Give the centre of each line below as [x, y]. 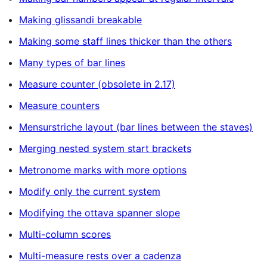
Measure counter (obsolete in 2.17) [97, 84]
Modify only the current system [90, 191]
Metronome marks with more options [103, 170]
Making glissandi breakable [80, 20]
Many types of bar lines [72, 63]
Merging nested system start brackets [105, 148]
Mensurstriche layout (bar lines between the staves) [136, 127]
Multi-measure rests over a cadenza [100, 256]
